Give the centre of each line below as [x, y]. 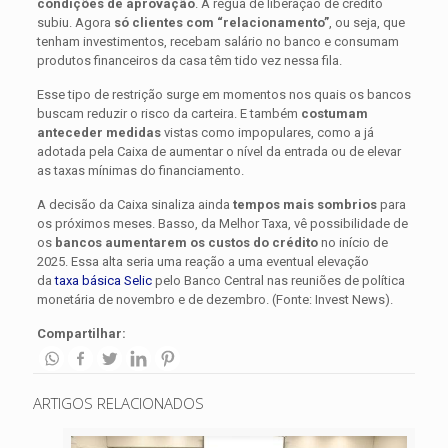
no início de [352, 242]
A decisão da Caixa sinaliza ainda [134, 204]
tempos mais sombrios [306, 204]
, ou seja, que [366, 22]
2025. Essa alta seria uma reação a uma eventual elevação [202, 261]
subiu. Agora [75, 22]
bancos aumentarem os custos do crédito [186, 242]
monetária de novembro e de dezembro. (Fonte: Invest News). [214, 299]
